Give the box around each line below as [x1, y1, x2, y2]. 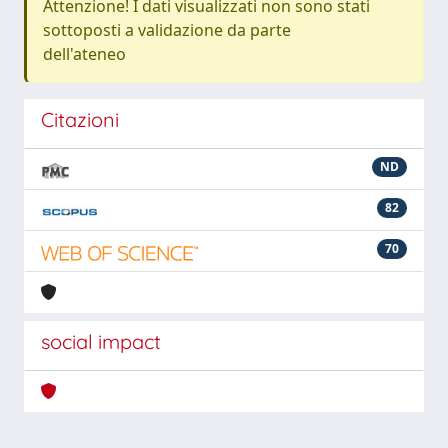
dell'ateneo [43, 43, 126, 65]
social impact [41, 329, 161, 354]
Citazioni [41, 107, 119, 132]
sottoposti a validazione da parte [43, 19, 291, 41]
